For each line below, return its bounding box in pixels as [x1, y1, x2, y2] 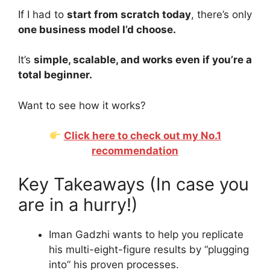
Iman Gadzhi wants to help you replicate [49, 228, 243, 240]
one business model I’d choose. [18, 23, 176, 36]
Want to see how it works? [18, 99, 146, 111]
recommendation [92, 145, 178, 157]
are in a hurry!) [18, 193, 138, 215]
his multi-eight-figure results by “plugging [49, 243, 249, 256]
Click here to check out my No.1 [63, 130, 221, 142]
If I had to [18, 8, 67, 20]
